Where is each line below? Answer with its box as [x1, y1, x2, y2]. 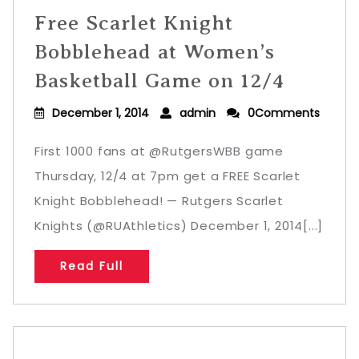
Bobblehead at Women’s [34, 40, 275, 63]
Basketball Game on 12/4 [34, 69, 285, 92]
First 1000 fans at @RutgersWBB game [34, 143, 284, 159]
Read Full [60, 258, 123, 274]
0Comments [248, 105, 320, 121]
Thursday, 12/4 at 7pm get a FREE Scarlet [34, 167, 301, 184]
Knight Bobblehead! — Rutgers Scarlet [34, 192, 284, 209]
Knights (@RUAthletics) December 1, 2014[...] [34, 217, 324, 234]
